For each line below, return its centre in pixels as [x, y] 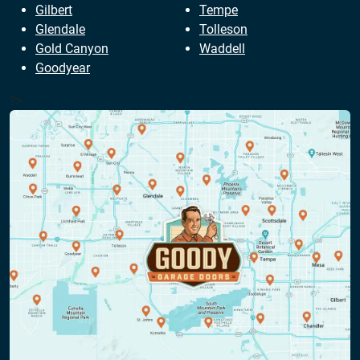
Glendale [60, 30]
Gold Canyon [72, 49]
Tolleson [223, 30]
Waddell [222, 49]
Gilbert [54, 10]
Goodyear [63, 68]
